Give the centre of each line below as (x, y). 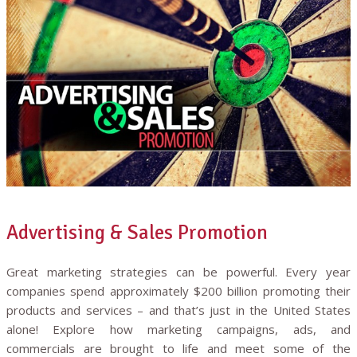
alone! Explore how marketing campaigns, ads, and (178, 329)
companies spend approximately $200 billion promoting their (178, 290)
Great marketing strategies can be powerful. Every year (178, 271)
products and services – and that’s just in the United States (178, 310)
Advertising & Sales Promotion (137, 232)
